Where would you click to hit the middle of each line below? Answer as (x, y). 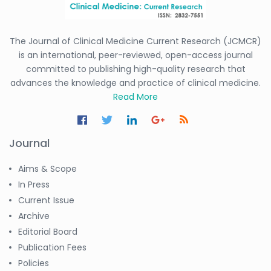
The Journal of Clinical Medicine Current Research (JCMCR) (135, 41)
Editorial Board (48, 231)
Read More (135, 96)
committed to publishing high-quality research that (135, 69)
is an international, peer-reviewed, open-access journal (135, 55)
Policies (34, 263)
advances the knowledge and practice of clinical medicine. (135, 83)
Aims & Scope (47, 168)
